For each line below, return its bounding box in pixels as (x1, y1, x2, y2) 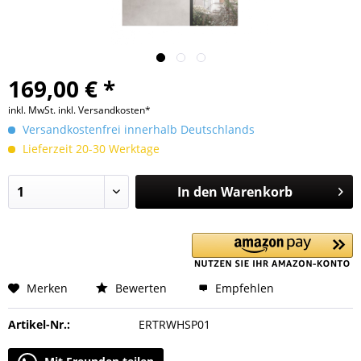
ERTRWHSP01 (138, 317, 210, 332)
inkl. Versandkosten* (58, 103, 151, 117)
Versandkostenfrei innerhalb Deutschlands (19, 122, 255, 137)
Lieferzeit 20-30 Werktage (19, 141, 160, 156)
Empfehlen (212, 280, 274, 296)
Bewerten (112, 280, 167, 296)
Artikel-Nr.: (8, 317, 70, 332)
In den (176, 183, 218, 201)
